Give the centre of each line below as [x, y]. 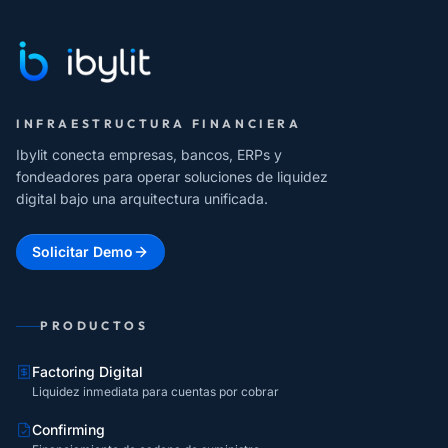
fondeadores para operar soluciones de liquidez [172, 176]
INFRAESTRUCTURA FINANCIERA [159, 123]
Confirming [68, 429]
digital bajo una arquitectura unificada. [142, 198]
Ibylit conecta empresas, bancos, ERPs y [149, 154]
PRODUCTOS [94, 325]
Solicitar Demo [82, 251]
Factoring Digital [87, 371]
